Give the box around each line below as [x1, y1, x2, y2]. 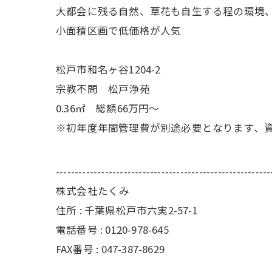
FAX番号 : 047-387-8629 [56, 242, 165, 256]
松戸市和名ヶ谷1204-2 [56, 62, 161, 76]
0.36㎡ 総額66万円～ [56, 101, 160, 115]
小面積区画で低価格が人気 [56, 23, 182, 38]
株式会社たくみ [56, 183, 130, 198]
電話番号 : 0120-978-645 [56, 222, 169, 237]
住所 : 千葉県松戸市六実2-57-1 [56, 203, 208, 217]
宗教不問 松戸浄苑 [56, 81, 150, 96]
